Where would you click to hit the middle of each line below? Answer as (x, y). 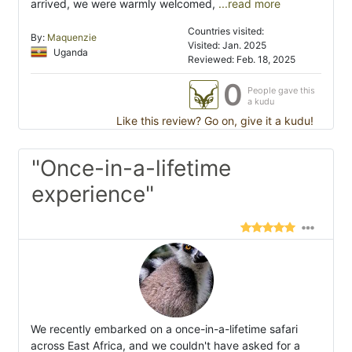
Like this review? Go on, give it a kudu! (213, 121)
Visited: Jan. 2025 (227, 46)
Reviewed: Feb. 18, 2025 (242, 60)
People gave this (281, 91)
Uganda (70, 53)
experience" (93, 194)
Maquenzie (72, 38)
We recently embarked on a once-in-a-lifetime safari (164, 329)
